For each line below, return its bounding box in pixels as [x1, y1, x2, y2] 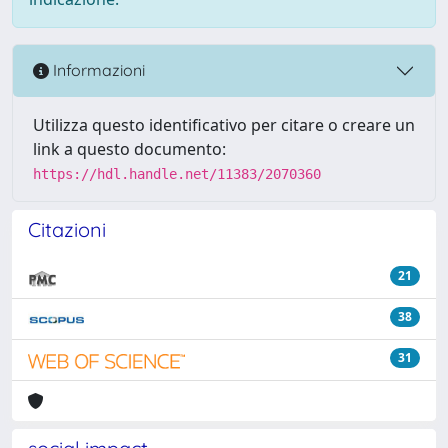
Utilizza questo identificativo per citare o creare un [33, 113, 415, 136]
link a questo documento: [33, 137, 226, 160]
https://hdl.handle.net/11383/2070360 [33, 165, 321, 182]
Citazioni [28, 216, 106, 242]
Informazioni [49, 60, 145, 81]
